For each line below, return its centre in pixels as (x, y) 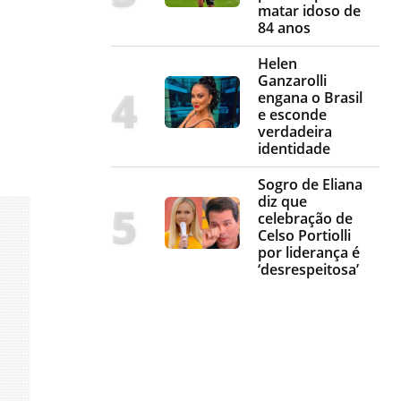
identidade (294, 149)
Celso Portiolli (304, 236)
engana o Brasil (310, 98)
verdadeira (295, 132)
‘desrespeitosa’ (308, 270)
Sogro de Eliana (310, 185)
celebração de (305, 219)
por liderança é (309, 253)
